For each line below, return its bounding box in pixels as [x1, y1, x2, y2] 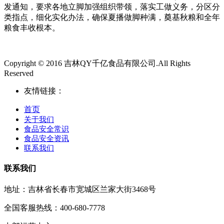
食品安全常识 [24, 124, 69, 133]
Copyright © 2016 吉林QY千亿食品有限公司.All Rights [4, 58, 190, 67]
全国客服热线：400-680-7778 [4, 203, 105, 212]
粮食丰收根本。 [4, 23, 60, 32]
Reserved [4, 68, 33, 77]
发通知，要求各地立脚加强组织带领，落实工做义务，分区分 [4, 2, 220, 11]
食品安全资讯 [24, 134, 69, 142]
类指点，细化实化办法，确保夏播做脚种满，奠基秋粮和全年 [4, 12, 220, 21]
